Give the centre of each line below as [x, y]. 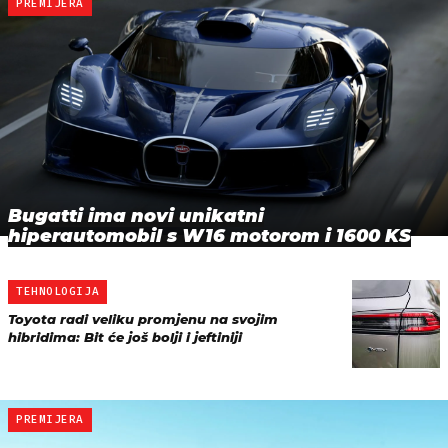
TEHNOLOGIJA [58, 291]
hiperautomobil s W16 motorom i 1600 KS [209, 235]
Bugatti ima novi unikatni [136, 215]
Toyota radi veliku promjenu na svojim [143, 318]
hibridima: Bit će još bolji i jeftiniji [125, 336]
